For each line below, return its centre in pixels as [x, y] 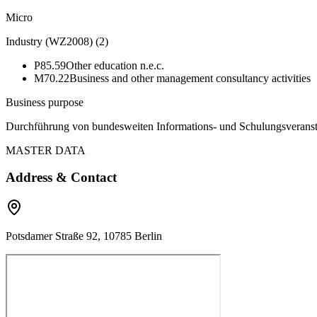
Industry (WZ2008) [49, 41]
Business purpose [45, 102]
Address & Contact [61, 178]
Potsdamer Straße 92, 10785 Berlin [84, 236]
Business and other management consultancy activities [190, 78]
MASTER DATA [46, 150]
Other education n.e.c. [115, 65]
